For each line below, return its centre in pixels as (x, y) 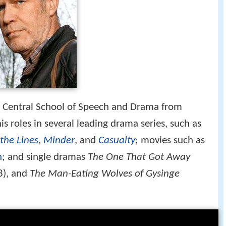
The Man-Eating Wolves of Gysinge (105, 174)
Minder (59, 140)
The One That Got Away (139, 157)
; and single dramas (45, 157)
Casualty (117, 140)
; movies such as (170, 140)
